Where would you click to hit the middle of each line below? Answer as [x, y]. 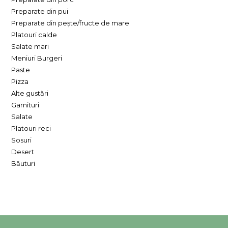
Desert [23, 152]
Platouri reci [31, 129]
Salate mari [30, 47]
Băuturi [23, 164]
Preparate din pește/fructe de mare [70, 23]
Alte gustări [30, 93]
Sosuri [22, 140]
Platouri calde [34, 35]
